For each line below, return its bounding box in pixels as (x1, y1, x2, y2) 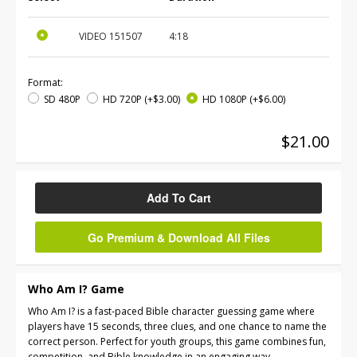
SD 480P (44, 92, 80, 106)
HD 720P (103, 92, 142, 106)
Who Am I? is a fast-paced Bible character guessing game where (28, 304, 315, 318)
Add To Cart (146, 189, 211, 206)
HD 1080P (202, 92, 247, 106)
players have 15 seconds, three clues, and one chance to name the (28, 319, 327, 333)
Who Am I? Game (28, 280, 124, 296)
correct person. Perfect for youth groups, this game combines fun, (28, 334, 326, 348)
